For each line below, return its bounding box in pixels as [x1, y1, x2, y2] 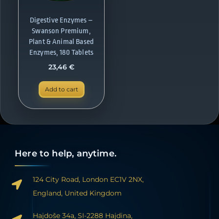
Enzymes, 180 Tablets [29, 48, 93, 57]
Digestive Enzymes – [29, 16, 93, 25]
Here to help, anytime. [15, 148, 116, 159]
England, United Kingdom [33, 188, 122, 197]
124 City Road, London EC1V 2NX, [33, 175, 144, 184]
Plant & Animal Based [28, 38, 94, 46]
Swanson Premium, [32, 27, 91, 36]
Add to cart [44, 85, 78, 93]
